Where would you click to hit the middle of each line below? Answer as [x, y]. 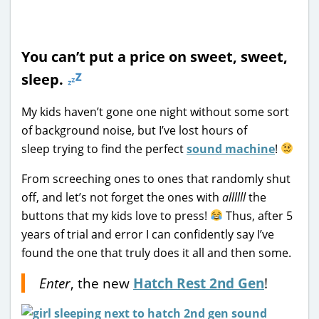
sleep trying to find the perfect [104, 148]
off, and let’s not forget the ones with [122, 197]
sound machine [231, 148]
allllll [234, 197]
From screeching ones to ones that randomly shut [156, 178]
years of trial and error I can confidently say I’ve [148, 234]
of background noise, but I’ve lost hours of [134, 130]
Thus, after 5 [258, 215]
